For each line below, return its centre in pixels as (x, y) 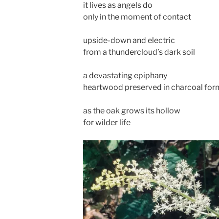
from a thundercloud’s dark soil (139, 52)
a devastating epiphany (125, 75)
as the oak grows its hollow (132, 110)
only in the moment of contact (137, 17)
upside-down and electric (129, 40)
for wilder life (107, 122)
